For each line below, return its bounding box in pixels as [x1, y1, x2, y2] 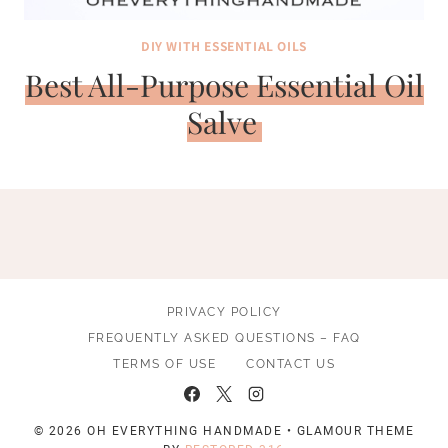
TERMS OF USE [113, 357, 216, 372]
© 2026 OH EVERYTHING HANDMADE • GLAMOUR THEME [33, 424, 415, 438]
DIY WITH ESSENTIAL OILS [141, 37, 307, 54]
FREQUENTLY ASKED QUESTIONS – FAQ [87, 331, 361, 346]
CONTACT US [246, 357, 335, 372]
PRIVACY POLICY [166, 305, 282, 320]
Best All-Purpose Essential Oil [24, 65, 424, 105]
